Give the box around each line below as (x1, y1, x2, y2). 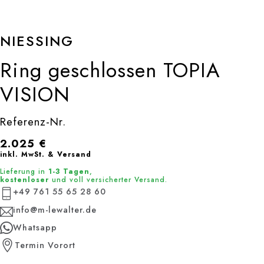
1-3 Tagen (48, 166, 90, 177)
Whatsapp (13, 222, 57, 234)
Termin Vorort (15, 239, 75, 252)
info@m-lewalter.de (13, 204, 97, 216)
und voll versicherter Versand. (52, 174, 167, 186)
